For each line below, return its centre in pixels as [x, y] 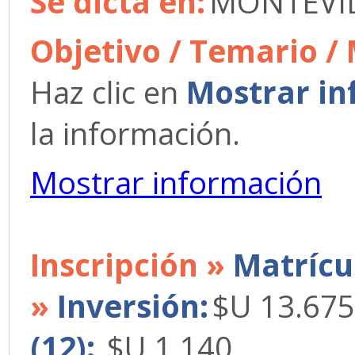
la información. [135, 133]
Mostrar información [176, 182]
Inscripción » [132, 265]
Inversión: [133, 306]
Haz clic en [108, 92]
